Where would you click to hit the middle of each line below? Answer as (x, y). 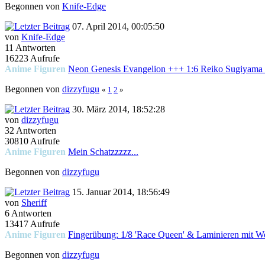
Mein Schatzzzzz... (103, 152)
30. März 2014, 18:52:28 (117, 109)
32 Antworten (30, 131)
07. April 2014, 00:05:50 (117, 27)
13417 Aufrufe (32, 224)
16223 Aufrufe (32, 59)
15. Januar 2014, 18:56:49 (120, 192)
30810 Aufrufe (32, 141)
